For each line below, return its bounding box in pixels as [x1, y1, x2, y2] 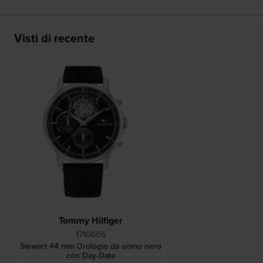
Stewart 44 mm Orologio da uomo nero [20, 240, 162, 253]
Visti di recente [14, 29, 95, 48]
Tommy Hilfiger [59, 214, 123, 228]
